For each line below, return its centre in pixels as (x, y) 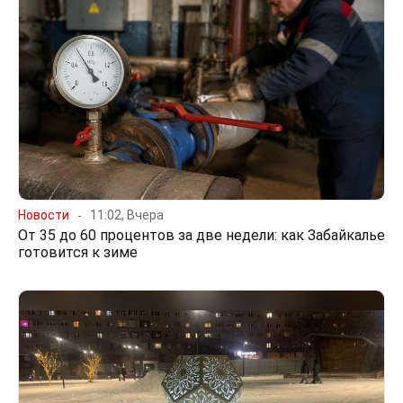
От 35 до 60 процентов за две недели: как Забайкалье (201, 235)
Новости (44, 215)
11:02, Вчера (127, 215)
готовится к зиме (78, 252)
